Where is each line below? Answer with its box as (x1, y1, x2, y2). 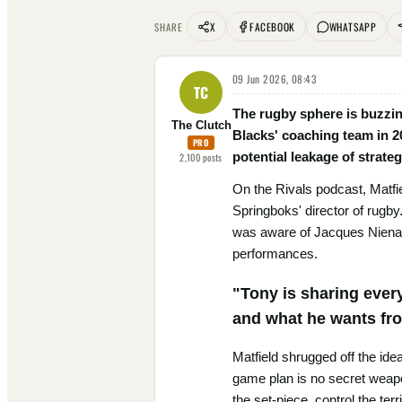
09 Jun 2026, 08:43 (232, 71, 317, 86)
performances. (232, 246, 318, 261)
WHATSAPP (328, 19, 377, 34)
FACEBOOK (249, 19, 295, 34)
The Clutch (170, 119, 232, 132)
